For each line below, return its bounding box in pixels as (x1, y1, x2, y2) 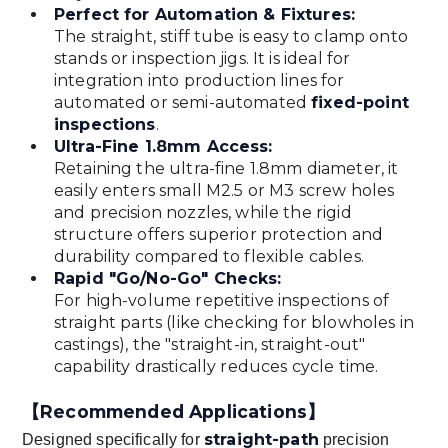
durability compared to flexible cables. (53, 247, 364, 267)
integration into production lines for (53, 71, 345, 91)
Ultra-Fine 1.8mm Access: (53, 137, 273, 157)
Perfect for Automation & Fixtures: (53, 5, 356, 25)
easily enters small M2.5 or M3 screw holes (53, 181, 395, 201)
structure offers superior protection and (53, 225, 383, 245)
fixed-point (311, 93, 409, 113)
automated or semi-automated (53, 93, 312, 113)
